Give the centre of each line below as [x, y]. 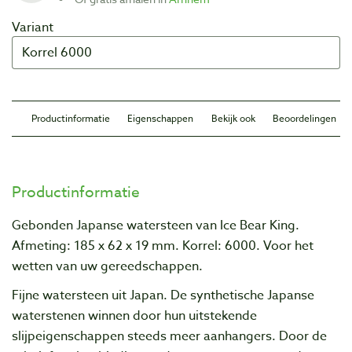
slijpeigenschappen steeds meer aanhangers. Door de [169, 337]
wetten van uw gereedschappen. [107, 266]
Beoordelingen [304, 118]
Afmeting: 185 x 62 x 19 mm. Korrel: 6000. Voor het [163, 246]
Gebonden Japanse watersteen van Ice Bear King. [156, 225]
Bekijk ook [233, 118]
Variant [33, 27]
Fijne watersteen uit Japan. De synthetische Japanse [163, 296]
